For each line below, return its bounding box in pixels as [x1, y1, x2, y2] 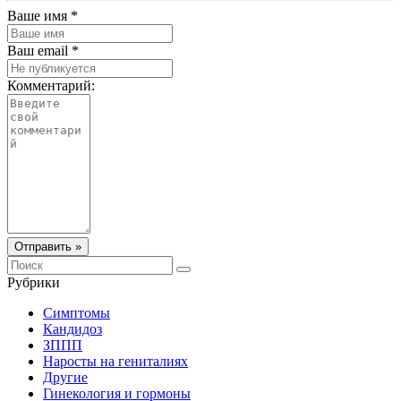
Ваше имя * [7, 7, 78, 23]
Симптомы [43, 304, 110, 320]
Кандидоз [43, 320, 102, 337]
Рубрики [7, 274, 60, 290]
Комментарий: [7, 77, 95, 93]
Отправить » [14, 239, 81, 253]
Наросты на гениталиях [43, 353, 188, 369]
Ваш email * [7, 42, 79, 58]
